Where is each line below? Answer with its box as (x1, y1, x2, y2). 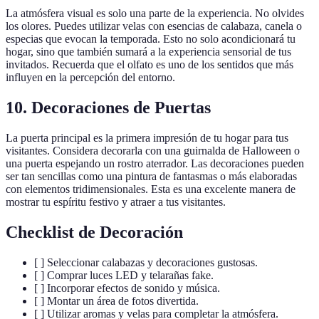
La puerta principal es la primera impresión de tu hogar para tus (6, 131, 288, 144)
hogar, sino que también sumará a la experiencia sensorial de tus (6, 45, 291, 58)
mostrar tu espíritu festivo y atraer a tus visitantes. (6, 195, 226, 208)
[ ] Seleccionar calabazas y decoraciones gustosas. (34, 256, 258, 268)
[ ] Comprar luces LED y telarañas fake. (34, 268, 214, 281)
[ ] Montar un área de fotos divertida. (34, 294, 199, 307)
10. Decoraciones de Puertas (6, 98, 211, 117)
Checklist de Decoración (6, 222, 183, 241)
